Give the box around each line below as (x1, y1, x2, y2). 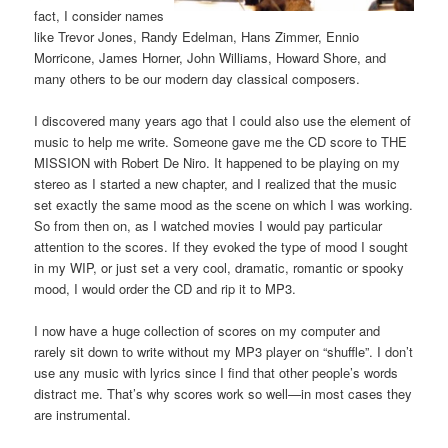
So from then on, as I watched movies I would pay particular (34, 215, 383, 235)
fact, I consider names (34, 5, 165, 25)
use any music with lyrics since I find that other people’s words (34, 362, 399, 382)
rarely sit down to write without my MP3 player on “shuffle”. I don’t (34, 341, 414, 361)
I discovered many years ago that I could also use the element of (34, 110, 412, 130)
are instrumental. (34, 404, 132, 424)
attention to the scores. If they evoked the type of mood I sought (34, 236, 409, 256)
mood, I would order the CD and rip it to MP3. (34, 278, 297, 298)
